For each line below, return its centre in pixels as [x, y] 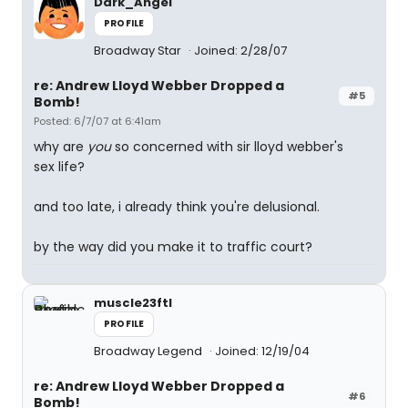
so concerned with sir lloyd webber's [227, 147]
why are [61, 147]
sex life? [59, 167]
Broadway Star [139, 51]
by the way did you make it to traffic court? [173, 247]
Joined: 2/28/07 [240, 51]
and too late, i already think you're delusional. [177, 207]
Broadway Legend [149, 351]
